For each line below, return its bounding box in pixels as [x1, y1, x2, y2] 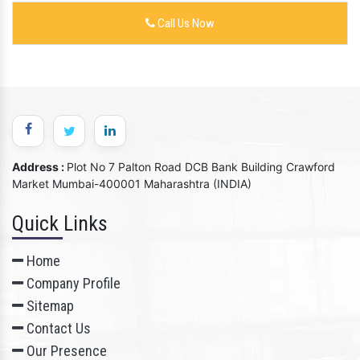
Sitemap [23, 297, 74, 315]
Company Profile [23, 275, 121, 292]
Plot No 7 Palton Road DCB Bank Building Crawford [67, 160, 335, 174]
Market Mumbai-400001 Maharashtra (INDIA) [12, 177, 252, 191]
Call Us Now [155, 16, 215, 31]
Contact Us [23, 320, 91, 337]
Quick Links [12, 211, 108, 236]
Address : [12, 160, 67, 174]
